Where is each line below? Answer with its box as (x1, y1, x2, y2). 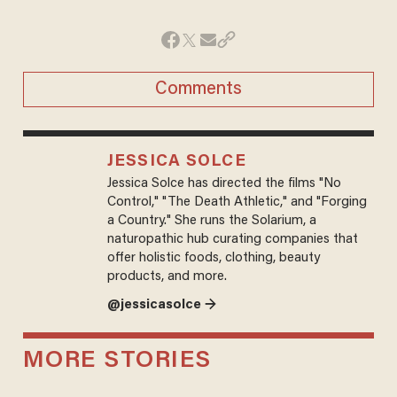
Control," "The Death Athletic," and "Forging (106, 195, 367, 209)
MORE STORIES (22, 349, 212, 374)
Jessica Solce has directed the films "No (106, 176, 341, 191)
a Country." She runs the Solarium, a (106, 214, 316, 228)
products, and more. (106, 269, 227, 284)
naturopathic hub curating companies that (106, 232, 358, 246)
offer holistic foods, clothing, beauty (106, 251, 320, 265)
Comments (155, 80, 242, 98)
